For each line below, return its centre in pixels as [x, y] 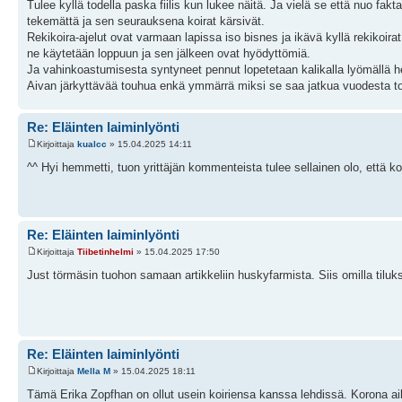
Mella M [94, 371]
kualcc [92, 144]
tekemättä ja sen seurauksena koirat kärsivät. [146, 21]
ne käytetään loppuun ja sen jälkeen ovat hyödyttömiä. [169, 53]
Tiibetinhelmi [105, 252]
